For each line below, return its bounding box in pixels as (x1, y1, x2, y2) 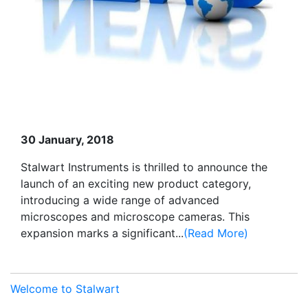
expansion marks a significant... (21, 225, 184, 240)
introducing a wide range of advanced (21, 192, 219, 207)
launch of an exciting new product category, (21, 176, 251, 190)
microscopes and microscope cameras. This (21, 209, 250, 223)
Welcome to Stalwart (10, 281, 120, 296)
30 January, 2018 (21, 132, 114, 146)
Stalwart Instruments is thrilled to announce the (21, 159, 267, 174)
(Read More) (184, 225, 248, 240)
